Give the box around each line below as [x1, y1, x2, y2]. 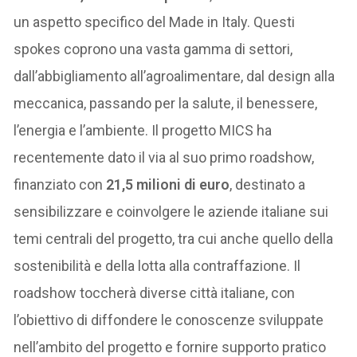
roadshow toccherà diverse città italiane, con [14, 284, 296, 302]
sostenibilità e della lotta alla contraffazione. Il [14, 257, 301, 275]
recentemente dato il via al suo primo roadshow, [14, 149, 315, 167]
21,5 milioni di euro [103, 176, 230, 194]
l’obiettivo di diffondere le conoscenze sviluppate [14, 312, 324, 329]
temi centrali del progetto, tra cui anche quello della [14, 230, 334, 248]
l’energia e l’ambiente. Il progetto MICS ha [14, 122, 273, 139]
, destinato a [229, 176, 306, 194]
